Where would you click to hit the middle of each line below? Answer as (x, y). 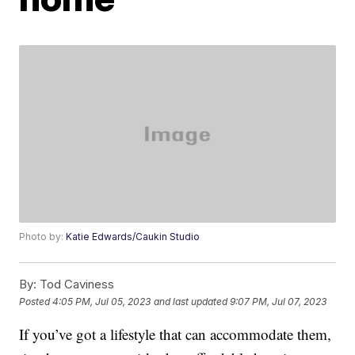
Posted (36, 301)
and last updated (191, 301)
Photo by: (43, 237)
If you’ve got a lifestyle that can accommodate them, (176, 334)
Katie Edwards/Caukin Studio (133, 237)
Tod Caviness (76, 284)
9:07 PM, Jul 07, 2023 (279, 301)
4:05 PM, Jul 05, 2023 (102, 301)
